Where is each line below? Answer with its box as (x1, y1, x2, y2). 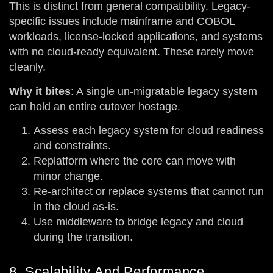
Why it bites (9, 85, 71, 97)
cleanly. (9, 61, 46, 74)
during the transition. (34, 231, 133, 244)
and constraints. (34, 140, 111, 152)
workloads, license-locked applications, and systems (9, 30, 263, 43)
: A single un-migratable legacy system (71, 85, 257, 97)
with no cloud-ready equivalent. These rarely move (9, 46, 254, 58)
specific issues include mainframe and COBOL (9, 15, 235, 28)
